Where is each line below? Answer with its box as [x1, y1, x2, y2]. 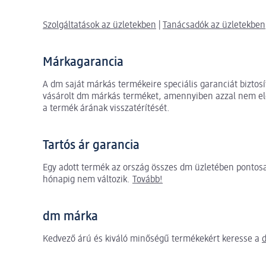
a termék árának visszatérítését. [43, 103, 170, 113]
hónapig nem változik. [43, 175, 132, 185]
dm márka [43, 210, 98, 223]
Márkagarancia [43, 55, 123, 69]
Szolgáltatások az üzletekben [43, 20, 156, 30]
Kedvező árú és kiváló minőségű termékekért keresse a [43, 234, 262, 244]
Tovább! [132, 175, 163, 185]
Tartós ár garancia [43, 138, 140, 152]
